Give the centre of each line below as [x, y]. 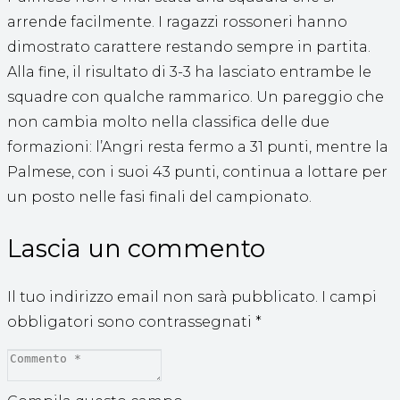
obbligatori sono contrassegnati [131, 321]
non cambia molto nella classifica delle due [168, 122]
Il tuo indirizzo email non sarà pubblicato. [162, 296]
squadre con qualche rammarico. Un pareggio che [196, 97]
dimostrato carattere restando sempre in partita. [189, 47]
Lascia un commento [136, 248]
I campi [349, 296]
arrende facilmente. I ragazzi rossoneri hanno [177, 22]
